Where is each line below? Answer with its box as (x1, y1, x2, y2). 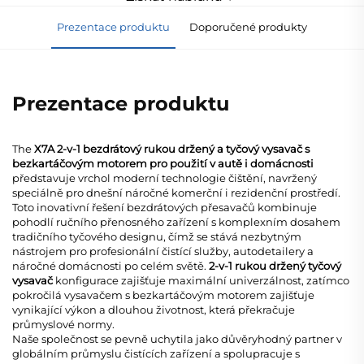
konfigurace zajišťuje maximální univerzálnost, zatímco (55, 273, 349, 287)
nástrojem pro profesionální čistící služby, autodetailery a (12, 244, 314, 258)
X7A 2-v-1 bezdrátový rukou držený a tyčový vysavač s (34, 141, 310, 155)
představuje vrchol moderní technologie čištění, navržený (12, 171, 317, 184)
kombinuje (258, 200, 317, 214)
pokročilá (12, 288, 64, 301)
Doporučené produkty (189, 19, 307, 33)
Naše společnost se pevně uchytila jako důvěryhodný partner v (12, 331, 342, 345)
